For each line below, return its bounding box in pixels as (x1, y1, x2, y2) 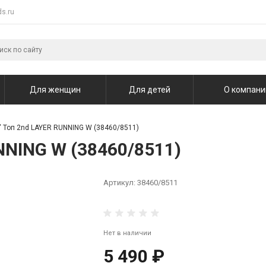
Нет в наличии (103, 229, 151, 237)
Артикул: (103, 178, 137, 187)
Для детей (129, 84, 170, 94)
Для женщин (30, 84, 81, 94)
